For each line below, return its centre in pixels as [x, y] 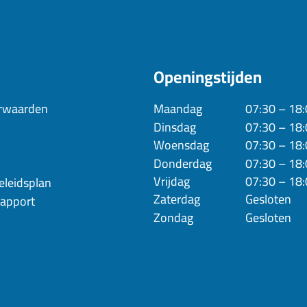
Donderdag [183, 163]
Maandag [178, 109]
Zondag [173, 217]
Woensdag [181, 145]
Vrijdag [172, 181]
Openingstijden [208, 77]
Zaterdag [177, 199]
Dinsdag [175, 127]
